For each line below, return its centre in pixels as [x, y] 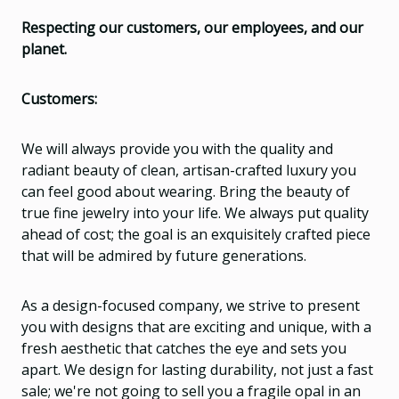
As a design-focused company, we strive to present [191, 305]
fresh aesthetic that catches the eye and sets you [184, 348]
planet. [44, 49]
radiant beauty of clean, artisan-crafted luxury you [189, 170]
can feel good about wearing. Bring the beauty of [186, 191]
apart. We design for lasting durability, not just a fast [197, 369]
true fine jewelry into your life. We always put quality [195, 212]
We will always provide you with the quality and [177, 148]
